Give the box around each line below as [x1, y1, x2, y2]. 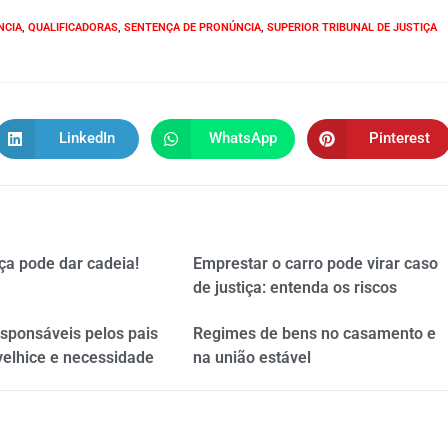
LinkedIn [59, 129, 115, 148]
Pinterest [368, 129, 430, 148]
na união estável [192, 347, 311, 367]
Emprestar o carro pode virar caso [192, 253, 438, 273]
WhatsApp [209, 129, 277, 148]
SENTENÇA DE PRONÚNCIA [124, 20, 261, 34]
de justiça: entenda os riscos [192, 277, 397, 297]
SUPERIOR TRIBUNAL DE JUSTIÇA [267, 20, 437, 34]
